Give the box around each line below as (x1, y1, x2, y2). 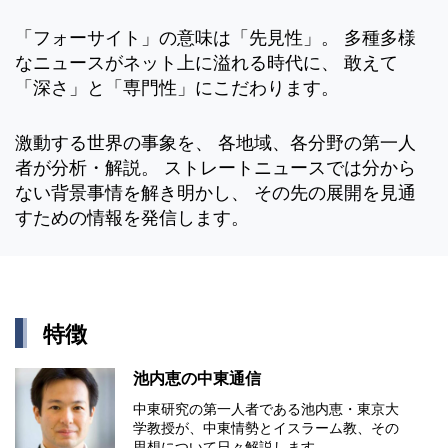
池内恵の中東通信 (133, 370, 261, 388)
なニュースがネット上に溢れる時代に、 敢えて (15, 53, 398, 74)
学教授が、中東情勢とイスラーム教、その (133, 420, 399, 437)
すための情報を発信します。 (15, 208, 249, 229)
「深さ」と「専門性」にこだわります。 (15, 78, 339, 99)
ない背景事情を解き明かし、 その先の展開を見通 (15, 183, 416, 204)
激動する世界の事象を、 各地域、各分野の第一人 (15, 133, 416, 154)
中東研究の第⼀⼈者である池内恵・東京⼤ (133, 401, 399, 418)
